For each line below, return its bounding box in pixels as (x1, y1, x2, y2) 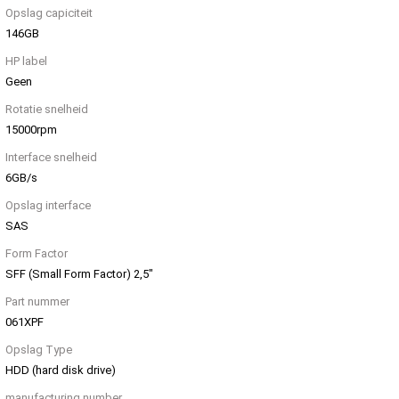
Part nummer (5, 295, 69, 309)
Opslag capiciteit (5, 6, 93, 20)
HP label (5, 54, 47, 69)
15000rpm (5, 123, 57, 137)
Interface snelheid (5, 151, 97, 165)
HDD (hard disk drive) (5, 363, 116, 378)
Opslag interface (5, 199, 91, 213)
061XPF (5, 315, 44, 330)
